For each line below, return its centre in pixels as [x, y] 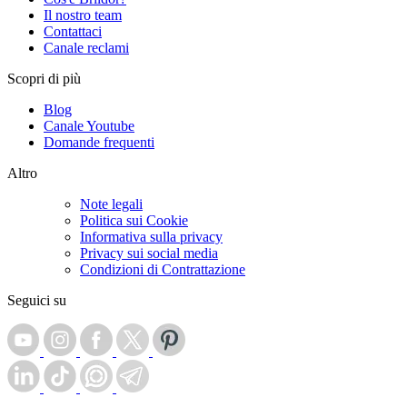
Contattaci [73, 32]
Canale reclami [86, 48]
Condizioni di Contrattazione [163, 270]
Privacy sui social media [149, 253]
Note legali [111, 204]
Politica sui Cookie [134, 221]
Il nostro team [83, 15]
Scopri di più [44, 79]
